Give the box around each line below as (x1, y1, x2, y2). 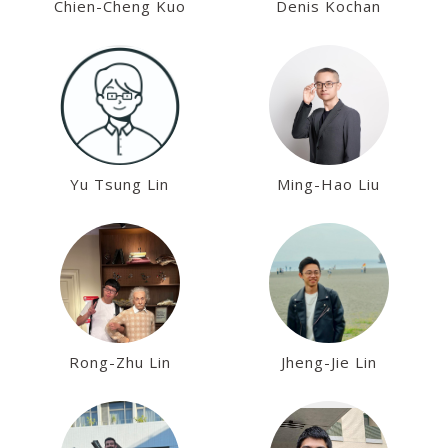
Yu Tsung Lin (70, 174, 169, 194)
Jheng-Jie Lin (280, 352, 377, 372)
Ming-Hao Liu (277, 174, 380, 194)
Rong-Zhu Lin (68, 352, 171, 372)
